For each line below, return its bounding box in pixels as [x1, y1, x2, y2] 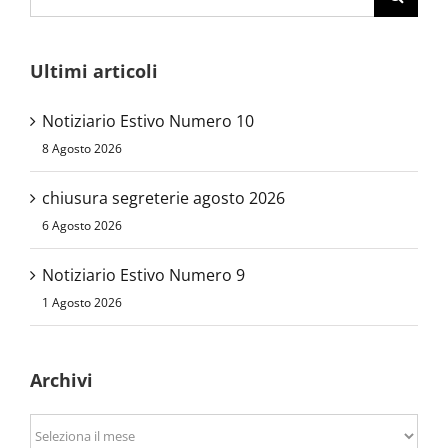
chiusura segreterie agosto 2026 [42, 186, 285, 209]
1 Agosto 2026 [42, 293, 122, 311]
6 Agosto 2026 [42, 216, 122, 234]
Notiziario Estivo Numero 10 [42, 109, 254, 132]
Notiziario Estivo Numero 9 [42, 263, 245, 286]
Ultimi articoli [30, 58, 158, 83]
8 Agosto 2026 [42, 139, 122, 157]
